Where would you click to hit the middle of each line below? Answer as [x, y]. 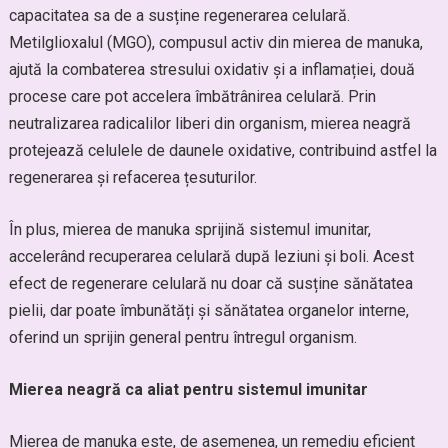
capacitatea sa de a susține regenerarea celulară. [179, 15]
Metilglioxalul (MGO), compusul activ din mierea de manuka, [215, 42]
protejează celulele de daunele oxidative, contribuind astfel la [222, 150]
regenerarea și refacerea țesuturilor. [132, 177]
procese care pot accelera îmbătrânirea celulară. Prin [192, 96]
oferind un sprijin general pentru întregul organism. [182, 337]
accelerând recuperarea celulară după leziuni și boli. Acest [211, 256]
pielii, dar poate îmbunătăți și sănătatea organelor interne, [208, 310]
